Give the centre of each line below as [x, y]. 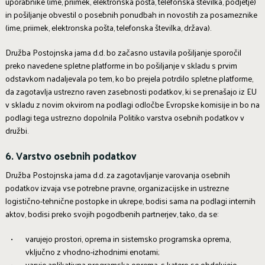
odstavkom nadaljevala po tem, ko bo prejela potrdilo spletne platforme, [129, 78]
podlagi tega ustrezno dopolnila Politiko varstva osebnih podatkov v [125, 117]
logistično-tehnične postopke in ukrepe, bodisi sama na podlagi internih [130, 201]
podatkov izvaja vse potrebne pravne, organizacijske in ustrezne [117, 188]
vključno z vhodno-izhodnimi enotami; [92, 252]
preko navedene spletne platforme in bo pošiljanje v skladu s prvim [121, 65]
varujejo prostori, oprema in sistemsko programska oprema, [128, 239]
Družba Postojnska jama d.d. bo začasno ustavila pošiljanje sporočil [123, 52]
